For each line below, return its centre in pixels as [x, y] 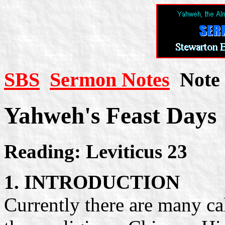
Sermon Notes [110, 79]
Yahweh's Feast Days [110, 116]
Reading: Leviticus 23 [96, 151]
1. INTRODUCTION [92, 182]
